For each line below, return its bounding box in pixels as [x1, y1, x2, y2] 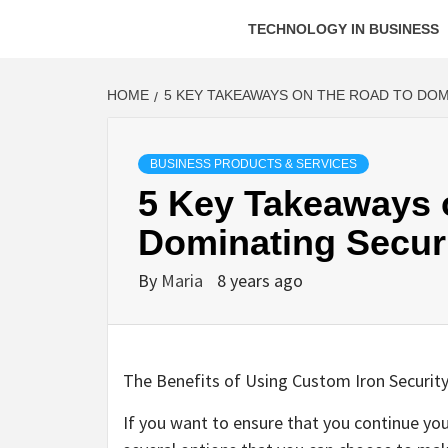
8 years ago [217, 269, 303, 292]
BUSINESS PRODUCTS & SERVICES [150, 157, 357, 171]
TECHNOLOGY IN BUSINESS [248, 21, 439, 37]
